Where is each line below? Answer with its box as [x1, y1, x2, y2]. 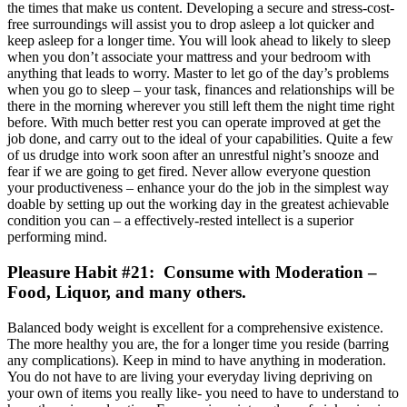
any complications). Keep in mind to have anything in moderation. [7, 352, 386, 368]
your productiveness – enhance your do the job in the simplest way [7, 180, 389, 196]
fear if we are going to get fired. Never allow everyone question [7, 164, 371, 180]
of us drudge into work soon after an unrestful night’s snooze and [7, 147, 379, 164]
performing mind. [7, 229, 107, 245]
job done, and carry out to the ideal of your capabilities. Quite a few [7, 131, 393, 147]
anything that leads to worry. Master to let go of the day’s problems [7, 65, 389, 82]
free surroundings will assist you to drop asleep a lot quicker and [7, 16, 374, 33]
